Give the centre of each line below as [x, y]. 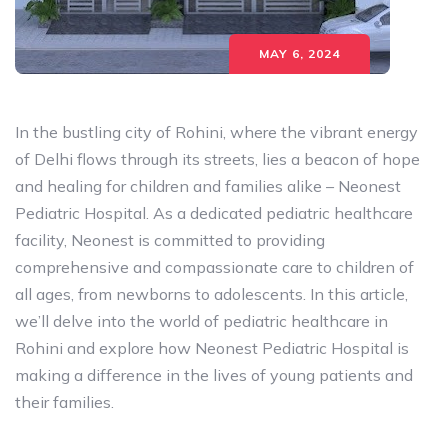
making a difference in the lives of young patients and [214, 375]
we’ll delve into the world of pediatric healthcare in [201, 321]
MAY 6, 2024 [299, 53]
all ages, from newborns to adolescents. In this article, [211, 294]
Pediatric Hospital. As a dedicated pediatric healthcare [214, 213]
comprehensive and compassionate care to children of [214, 267]
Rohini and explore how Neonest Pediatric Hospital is [212, 348]
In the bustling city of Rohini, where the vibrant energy [216, 132]
